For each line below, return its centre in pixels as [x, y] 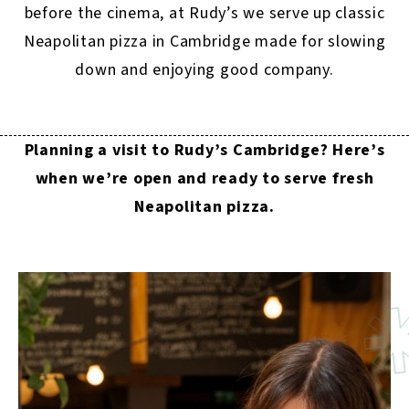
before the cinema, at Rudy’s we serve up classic [204, 13]
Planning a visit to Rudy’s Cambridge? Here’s [204, 150]
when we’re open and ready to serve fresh [204, 178]
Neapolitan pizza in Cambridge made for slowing [204, 42]
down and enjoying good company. [204, 70]
